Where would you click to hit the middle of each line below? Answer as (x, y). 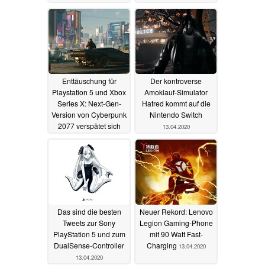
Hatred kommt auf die (176, 104)
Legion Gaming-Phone (176, 223)
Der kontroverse (176, 81)
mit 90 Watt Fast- (176, 234)
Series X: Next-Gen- (89, 104)
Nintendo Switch (176, 115)
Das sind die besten (89, 212)
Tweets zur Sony (89, 223)
